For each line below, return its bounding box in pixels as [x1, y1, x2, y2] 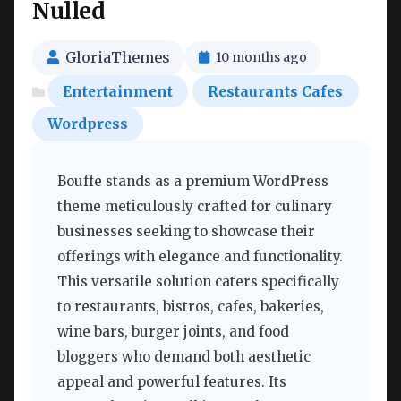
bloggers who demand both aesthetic [57, 348, 311, 366]
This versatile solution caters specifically [57, 273, 339, 291]
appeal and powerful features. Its [57, 373, 286, 391]
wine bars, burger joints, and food [57, 323, 289, 341]
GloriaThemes [65, 47, 170, 66]
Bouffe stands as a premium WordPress [57, 173, 328, 191]
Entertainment [63, 82, 174, 100]
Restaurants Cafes [208, 82, 344, 100]
